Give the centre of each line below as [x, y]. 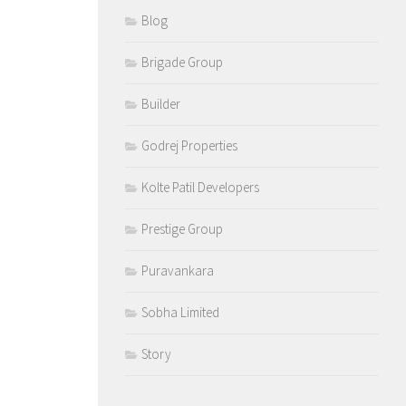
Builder [161, 103]
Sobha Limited [180, 312]
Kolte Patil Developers [200, 187]
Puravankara [178, 270]
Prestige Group [182, 228]
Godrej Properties [189, 145]
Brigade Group [182, 62]
